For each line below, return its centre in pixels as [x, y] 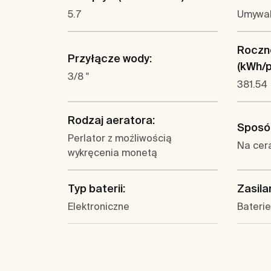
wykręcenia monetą [113, 152]
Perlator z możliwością [120, 138]
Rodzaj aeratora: [111, 120]
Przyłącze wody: [110, 58]
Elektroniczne [99, 206]
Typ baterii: [96, 188]
